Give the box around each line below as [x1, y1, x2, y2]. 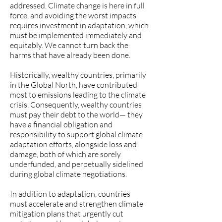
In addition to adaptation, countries [10, 189, 130, 199]
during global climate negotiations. [10, 169, 127, 179]
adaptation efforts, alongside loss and [10, 139, 137, 149]
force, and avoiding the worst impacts [10, 10, 136, 20]
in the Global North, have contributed [10, 80, 137, 90]
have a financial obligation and [10, 119, 112, 129]
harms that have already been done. [10, 50, 132, 60]
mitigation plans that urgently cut [10, 209, 123, 219]
